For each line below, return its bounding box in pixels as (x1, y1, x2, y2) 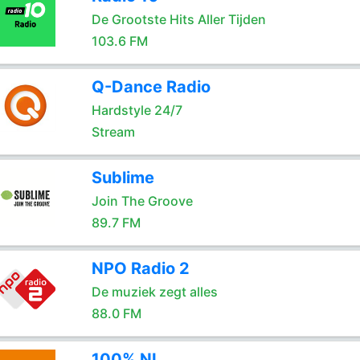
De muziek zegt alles (91, 284, 218, 300)
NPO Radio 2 (91, 259, 190, 278)
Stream (91, 124, 135, 140)
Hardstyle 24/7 (91, 102, 182, 118)
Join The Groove (91, 193, 193, 209)
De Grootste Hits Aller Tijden (91, 11, 266, 27)
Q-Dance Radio (91, 77, 211, 96)
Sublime (91, 168, 154, 187)
